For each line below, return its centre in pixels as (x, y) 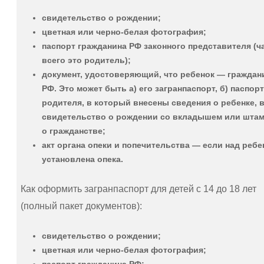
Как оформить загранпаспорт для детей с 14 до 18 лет (138, 189)
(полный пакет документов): (81, 206)
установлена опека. (82, 159)
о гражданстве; (74, 131)
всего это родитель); (86, 60)
